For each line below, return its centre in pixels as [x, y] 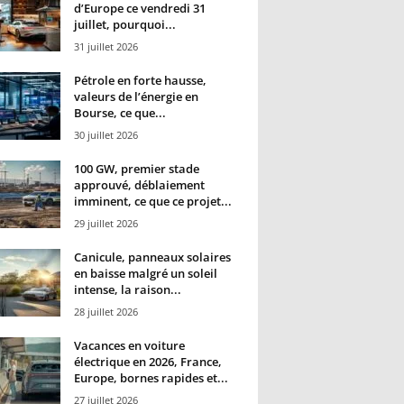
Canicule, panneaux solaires [152, 257]
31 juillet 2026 [106, 47]
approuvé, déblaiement [139, 185]
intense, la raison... [127, 290]
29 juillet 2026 [106, 224]
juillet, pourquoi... [124, 25]
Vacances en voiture [129, 346]
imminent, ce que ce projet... [152, 202]
